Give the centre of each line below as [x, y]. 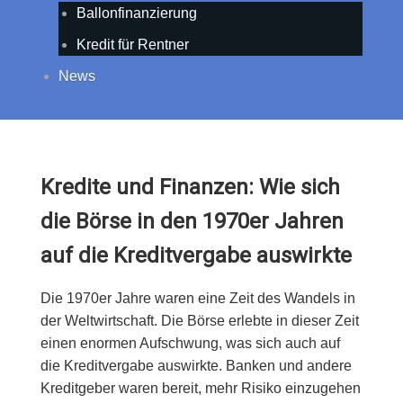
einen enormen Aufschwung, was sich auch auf [190, 343]
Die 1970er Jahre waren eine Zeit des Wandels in [197, 298]
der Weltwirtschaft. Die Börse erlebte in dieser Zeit [199, 321]
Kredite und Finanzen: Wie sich [190, 187]
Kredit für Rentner [132, 45]
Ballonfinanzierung [136, 13]
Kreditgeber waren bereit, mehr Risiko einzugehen [200, 388]
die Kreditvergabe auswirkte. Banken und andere [196, 366]
